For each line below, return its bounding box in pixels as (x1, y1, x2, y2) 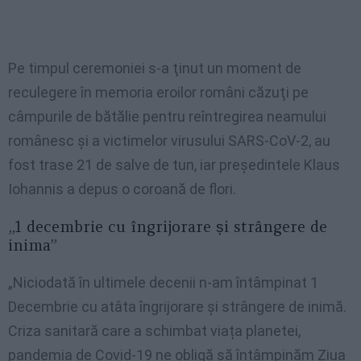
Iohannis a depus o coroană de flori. (8, 180, 236, 198)
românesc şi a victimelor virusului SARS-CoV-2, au (8, 132, 330, 150)
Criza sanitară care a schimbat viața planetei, (8, 322, 301, 340)
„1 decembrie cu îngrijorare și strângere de (8, 217, 327, 237)
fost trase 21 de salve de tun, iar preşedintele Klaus (8, 156, 340, 174)
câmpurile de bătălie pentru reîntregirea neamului (8, 108, 326, 126)
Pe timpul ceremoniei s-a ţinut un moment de (8, 60, 301, 77)
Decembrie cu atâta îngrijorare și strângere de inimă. (8, 298, 346, 316)
